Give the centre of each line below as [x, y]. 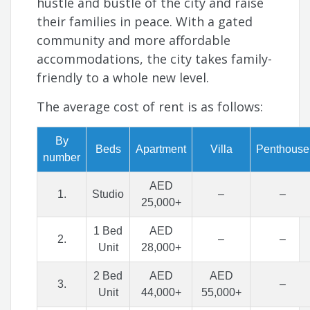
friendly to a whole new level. [123, 78]
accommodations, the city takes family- [155, 59]
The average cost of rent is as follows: [152, 107]
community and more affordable [134, 40]
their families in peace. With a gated [145, 22]
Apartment [161, 149]
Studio [108, 194]
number [62, 158]
